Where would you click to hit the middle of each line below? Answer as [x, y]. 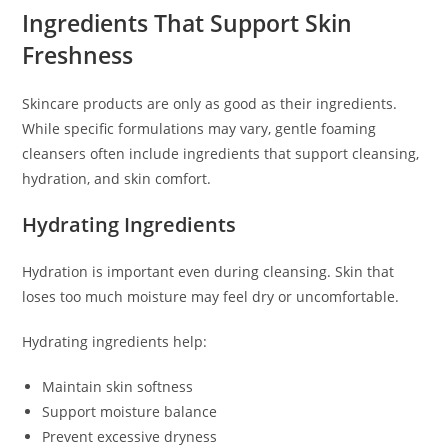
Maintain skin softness [118, 387]
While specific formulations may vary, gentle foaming [199, 129]
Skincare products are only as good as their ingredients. [210, 104]
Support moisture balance [130, 412]
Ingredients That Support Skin [187, 23]
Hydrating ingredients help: [115, 342]
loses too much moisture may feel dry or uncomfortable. [211, 297]
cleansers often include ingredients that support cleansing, [221, 154]
